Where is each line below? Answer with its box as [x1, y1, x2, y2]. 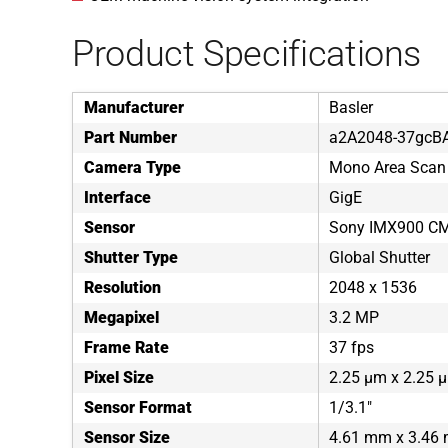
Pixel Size [84, 368, 154, 387]
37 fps [329, 338, 374, 357]
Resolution [84, 278, 161, 297]
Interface [84, 188, 151, 207]
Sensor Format [84, 398, 192, 417]
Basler [329, 98, 373, 117]
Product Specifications [72, 33, 422, 75]
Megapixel [84, 308, 159, 327]
